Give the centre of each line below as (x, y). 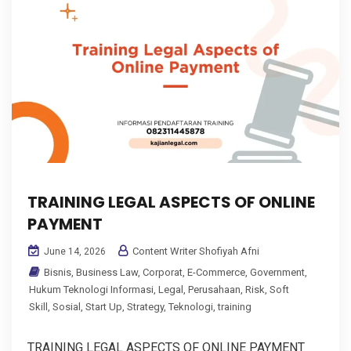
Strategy (145, 307)
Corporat (163, 273)
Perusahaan (214, 290)
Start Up (104, 307)
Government (277, 273)
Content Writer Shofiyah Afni (195, 251)
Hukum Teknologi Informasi (91, 290)
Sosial (67, 307)
